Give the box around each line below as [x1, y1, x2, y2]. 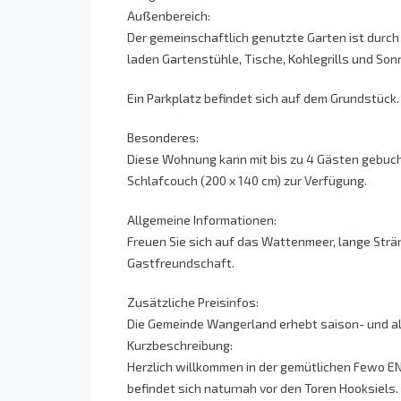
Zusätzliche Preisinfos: [127, 294, 259, 311]
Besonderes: [127, 130, 199, 146]
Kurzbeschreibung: [127, 337, 233, 354]
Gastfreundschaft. [127, 255, 235, 271]
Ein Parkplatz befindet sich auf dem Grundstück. [127, 90, 399, 107]
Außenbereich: [127, 8, 210, 24]
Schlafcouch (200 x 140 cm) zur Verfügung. [127, 173, 367, 189]
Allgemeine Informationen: [127, 212, 277, 228]
